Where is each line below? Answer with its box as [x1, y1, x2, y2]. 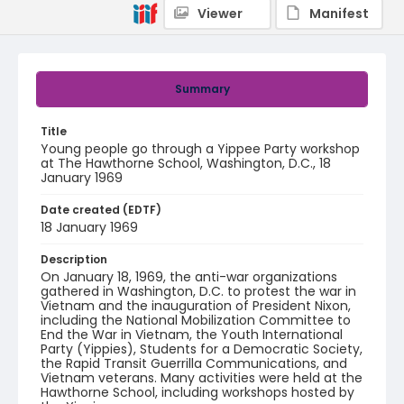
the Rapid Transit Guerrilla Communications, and [41, 354, 347, 372]
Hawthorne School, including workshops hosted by [41, 383, 354, 401]
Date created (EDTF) [41, 202, 161, 217]
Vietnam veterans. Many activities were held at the [41, 369, 363, 387]
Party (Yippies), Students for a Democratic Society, [41, 340, 363, 358]
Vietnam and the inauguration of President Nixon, [41, 297, 351, 315]
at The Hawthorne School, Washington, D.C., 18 [41, 154, 331, 172]
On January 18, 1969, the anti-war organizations [41, 268, 337, 286]
